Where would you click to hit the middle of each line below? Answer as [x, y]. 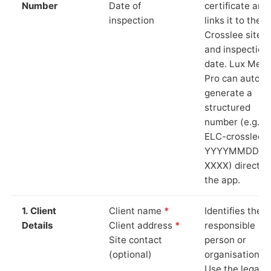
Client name [136, 211]
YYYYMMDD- [234, 151]
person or [225, 240]
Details [38, 225]
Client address [142, 225]
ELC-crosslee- [236, 136]
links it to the [233, 20]
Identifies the [233, 211]
